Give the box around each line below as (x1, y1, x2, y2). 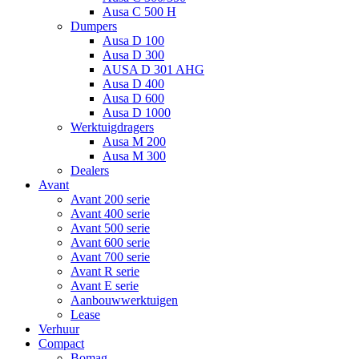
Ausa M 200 (103, 135, 166, 148)
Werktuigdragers (71, 120, 154, 134)
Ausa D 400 (103, 77, 164, 91)
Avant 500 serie (71, 221, 150, 235)
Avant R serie (71, 264, 139, 278)
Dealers (71, 163, 109, 177)
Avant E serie (71, 279, 139, 292)
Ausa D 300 (103, 48, 164, 62)
